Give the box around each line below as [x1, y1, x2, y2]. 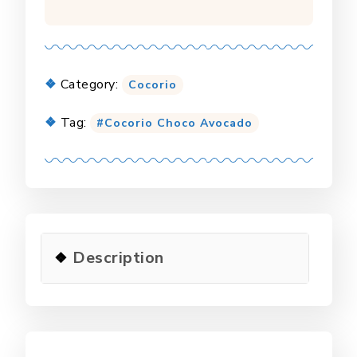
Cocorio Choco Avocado [104, 115, 253, 131]
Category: [60, 75, 122, 93]
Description [68, 246, 164, 269]
